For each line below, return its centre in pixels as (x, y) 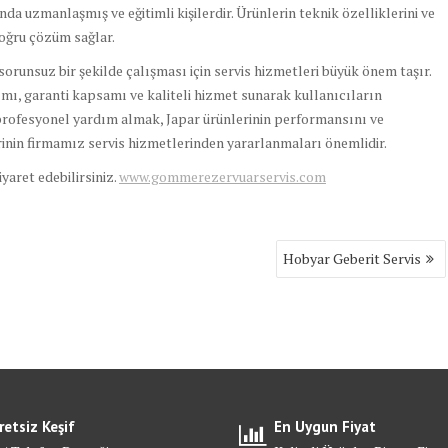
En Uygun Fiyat (324, 427)
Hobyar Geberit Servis (352, 259)
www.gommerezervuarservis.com (222, 177)
